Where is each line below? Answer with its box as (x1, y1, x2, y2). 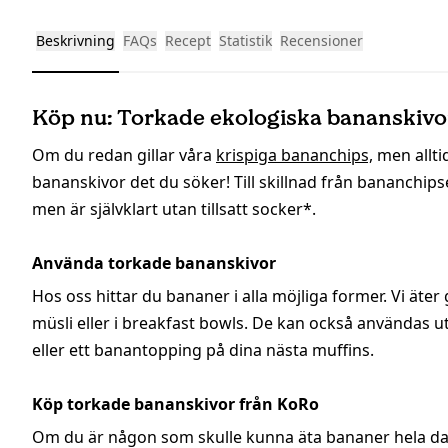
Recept (165, 31, 211, 51)
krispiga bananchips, (216, 144, 373, 167)
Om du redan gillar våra (32, 144, 216, 167)
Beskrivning (36, 31, 115, 51)
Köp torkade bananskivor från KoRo (32, 393, 319, 416)
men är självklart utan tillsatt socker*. (32, 198, 316, 221)
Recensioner (280, 31, 363, 51)
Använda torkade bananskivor (32, 252, 276, 275)
